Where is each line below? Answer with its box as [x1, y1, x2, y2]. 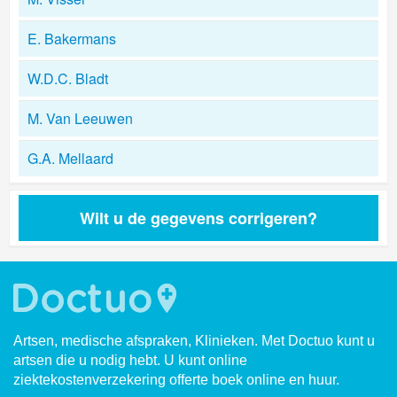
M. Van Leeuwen [27, 108, 133, 128]
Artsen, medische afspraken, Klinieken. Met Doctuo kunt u [13, 333, 375, 348]
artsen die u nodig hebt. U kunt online [13, 353, 247, 368]
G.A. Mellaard [27, 148, 113, 168]
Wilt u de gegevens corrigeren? [80, 206, 317, 230]
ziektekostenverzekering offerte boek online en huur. [13, 372, 339, 387]
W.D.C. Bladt [27, 68, 108, 89]
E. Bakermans [27, 28, 116, 49]
